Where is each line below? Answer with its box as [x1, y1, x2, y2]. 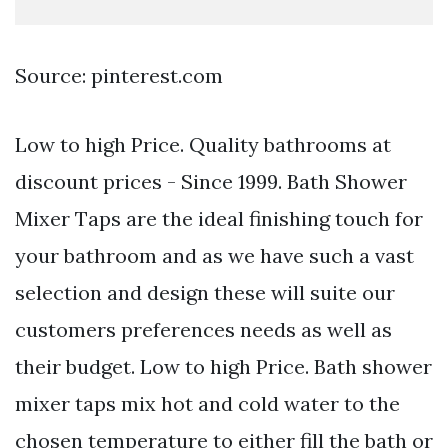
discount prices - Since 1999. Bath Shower [15, 169, 407, 195]
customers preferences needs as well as [15, 317, 392, 343]
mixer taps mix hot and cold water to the [15, 391, 400, 417]
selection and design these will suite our [15, 280, 395, 306]
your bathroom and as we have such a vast [15, 243, 414, 269]
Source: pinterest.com [15, 63, 223, 89]
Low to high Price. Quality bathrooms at [15, 132, 391, 158]
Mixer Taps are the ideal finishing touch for [15, 206, 423, 232]
